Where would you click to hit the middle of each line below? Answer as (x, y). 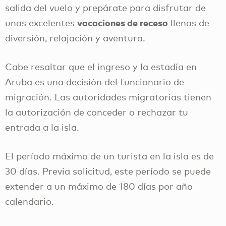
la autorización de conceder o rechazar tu (97, 112)
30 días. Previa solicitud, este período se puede (108, 171)
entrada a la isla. (43, 127)
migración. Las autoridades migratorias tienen (108, 97)
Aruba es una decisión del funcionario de (95, 81)
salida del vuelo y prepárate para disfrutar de (105, 8)
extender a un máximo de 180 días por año (99, 186)
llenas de (189, 23)
